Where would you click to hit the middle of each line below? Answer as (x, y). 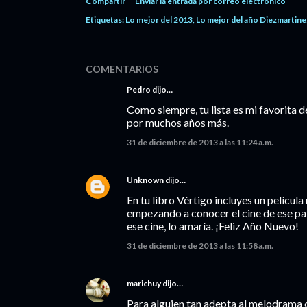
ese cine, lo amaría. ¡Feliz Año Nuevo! (213, 226)
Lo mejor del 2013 (159, 20)
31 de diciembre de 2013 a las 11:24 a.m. (200, 142)
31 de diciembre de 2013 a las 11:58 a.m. (200, 246)
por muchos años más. (178, 122)
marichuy (144, 283)
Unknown (145, 180)
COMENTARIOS (122, 69)
